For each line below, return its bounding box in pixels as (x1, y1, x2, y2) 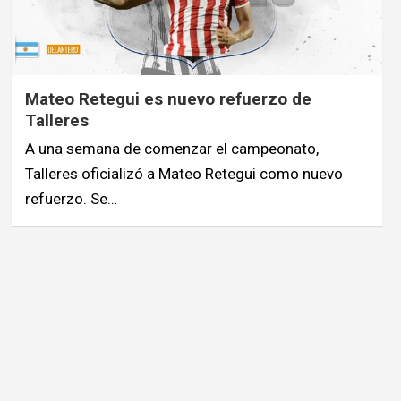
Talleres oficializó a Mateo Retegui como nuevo (24, 164, 343, 183)
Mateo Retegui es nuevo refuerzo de (24, 88, 311, 109)
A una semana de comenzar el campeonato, (24, 139, 319, 158)
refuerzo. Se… (24, 189, 117, 208)
